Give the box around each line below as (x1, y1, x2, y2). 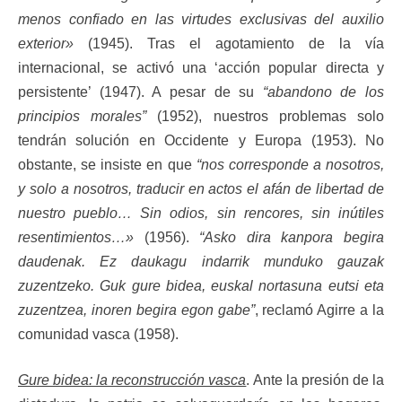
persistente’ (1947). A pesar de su (18, 83, 263, 100)
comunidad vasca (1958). (18, 326, 179, 342)
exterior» (18, 35, 74, 51)
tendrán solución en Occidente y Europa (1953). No (18, 132, 384, 148)
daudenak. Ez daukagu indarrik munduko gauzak (18, 253, 384, 269)
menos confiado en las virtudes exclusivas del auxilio (18, 11, 384, 27)
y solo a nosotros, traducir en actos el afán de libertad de (18, 180, 384, 197)
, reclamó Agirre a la (254, 301, 384, 318)
